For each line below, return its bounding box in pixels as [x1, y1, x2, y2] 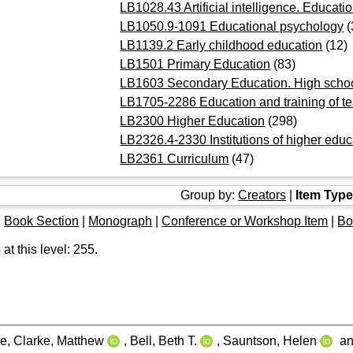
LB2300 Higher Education [120, 113, 266, 128]
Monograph [88, 214, 153, 228]
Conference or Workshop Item [162, 214, 329, 228]
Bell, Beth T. [130, 333, 198, 347]
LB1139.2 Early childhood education [120, 38, 323, 52]
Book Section [4, 214, 80, 228]
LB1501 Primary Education [120, 57, 271, 71]
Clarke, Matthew [13, 333, 105, 347]
